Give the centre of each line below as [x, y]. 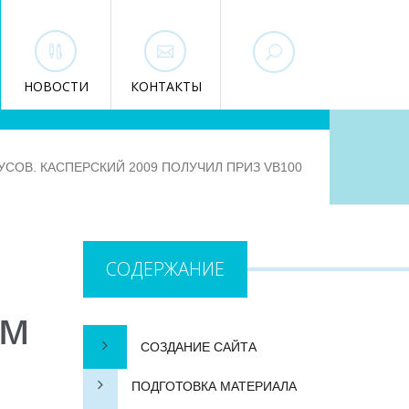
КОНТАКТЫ [166, 86]
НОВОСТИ [56, 86]
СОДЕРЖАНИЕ [165, 269]
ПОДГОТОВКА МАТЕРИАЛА [214, 386]
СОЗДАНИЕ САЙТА [199, 347]
